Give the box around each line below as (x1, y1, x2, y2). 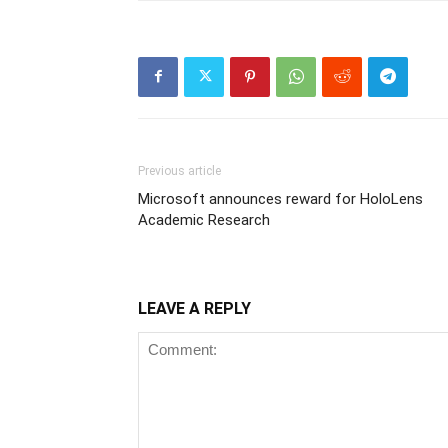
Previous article (138, 163, 221, 178)
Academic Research (138, 210, 270, 229)
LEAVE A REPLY (138, 298, 251, 318)
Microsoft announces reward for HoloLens (138, 189, 423, 208)
